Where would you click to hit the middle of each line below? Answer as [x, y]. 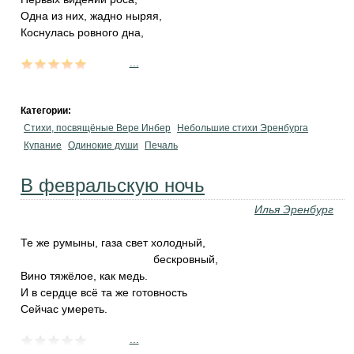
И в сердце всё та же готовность [104, 292]
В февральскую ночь [113, 185]
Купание [43, 145]
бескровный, [186, 259]
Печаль [161, 145]
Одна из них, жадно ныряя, [91, 16]
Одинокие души [103, 145]
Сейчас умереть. [64, 309]
